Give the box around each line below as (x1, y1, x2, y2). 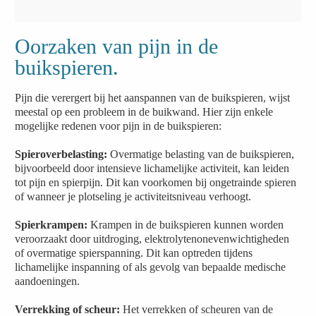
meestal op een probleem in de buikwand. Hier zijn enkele (15, 106, 274, 118)
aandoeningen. (15, 275, 80, 287)
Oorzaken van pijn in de (15, 35, 219, 58)
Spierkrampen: (15, 219, 88, 231)
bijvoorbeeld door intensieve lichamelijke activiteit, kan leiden (15, 162, 290, 174)
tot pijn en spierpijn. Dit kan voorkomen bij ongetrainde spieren (15, 176, 297, 188)
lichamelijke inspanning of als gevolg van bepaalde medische (15, 261, 286, 273)
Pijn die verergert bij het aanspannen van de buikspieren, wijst (15, 92, 291, 104)
